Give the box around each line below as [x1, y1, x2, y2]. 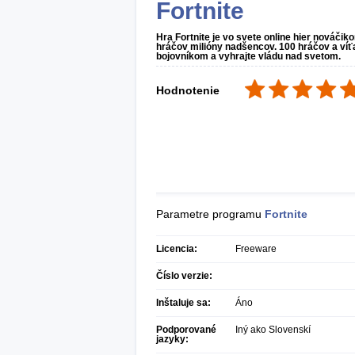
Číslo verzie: [156, 270, 212, 281]
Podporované [156, 324, 216, 335]
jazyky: [156, 334, 189, 345]
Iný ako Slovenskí [235, 324, 311, 335]
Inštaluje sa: [156, 297, 211, 308]
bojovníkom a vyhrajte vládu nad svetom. [156, 51, 341, 62]
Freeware [235, 243, 277, 254]
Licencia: [156, 243, 197, 254]
